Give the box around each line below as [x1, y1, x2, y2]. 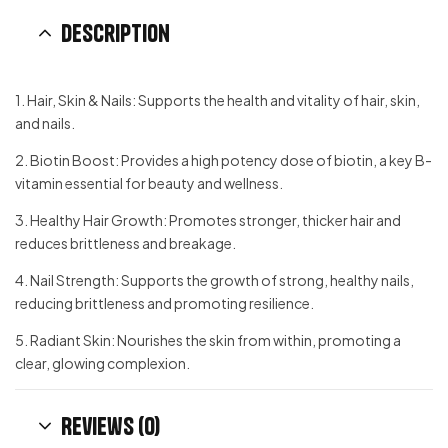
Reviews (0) [61, 411, 160, 441]
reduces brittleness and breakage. [15, 234, 236, 252]
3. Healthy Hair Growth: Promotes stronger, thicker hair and [15, 211, 401, 229]
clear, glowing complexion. [15, 354, 190, 372]
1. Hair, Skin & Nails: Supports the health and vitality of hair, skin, [15, 91, 420, 109]
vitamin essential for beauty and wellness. [15, 174, 283, 192]
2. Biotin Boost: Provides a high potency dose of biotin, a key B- [15, 151, 432, 169]
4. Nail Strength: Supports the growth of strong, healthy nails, [15, 271, 414, 289]
